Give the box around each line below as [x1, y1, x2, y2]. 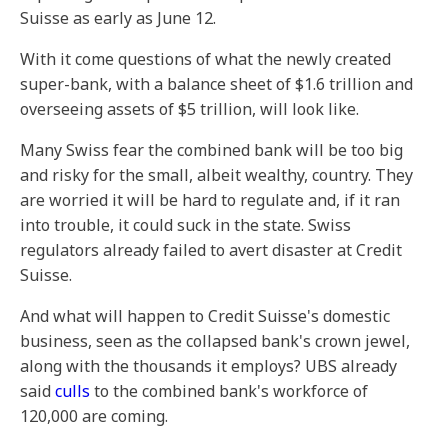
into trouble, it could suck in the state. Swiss [20, 214, 351, 236]
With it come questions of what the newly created [20, 48, 391, 70]
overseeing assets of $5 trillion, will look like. [20, 98, 359, 120]
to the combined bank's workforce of [90, 380, 368, 402]
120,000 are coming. [20, 405, 168, 427]
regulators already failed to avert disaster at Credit [20, 239, 402, 261]
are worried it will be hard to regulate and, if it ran [20, 189, 400, 211]
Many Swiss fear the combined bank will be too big [20, 139, 403, 161]
